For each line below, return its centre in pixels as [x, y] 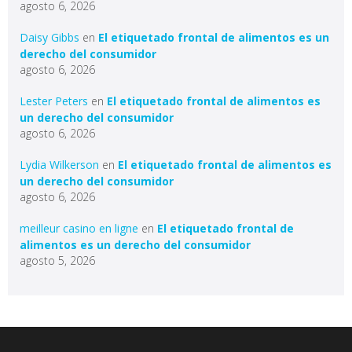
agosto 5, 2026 [57, 260]
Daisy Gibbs [49, 37]
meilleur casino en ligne [79, 228]
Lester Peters [54, 101]
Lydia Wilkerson [59, 165]
